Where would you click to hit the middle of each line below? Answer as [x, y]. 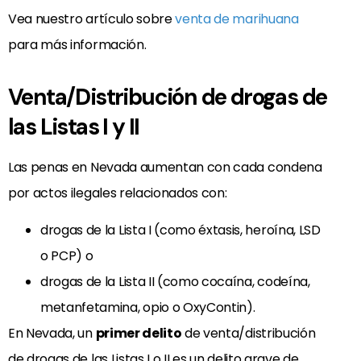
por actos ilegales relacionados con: [118, 193]
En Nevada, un [52, 334]
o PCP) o [67, 256]
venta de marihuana [237, 19]
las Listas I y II [74, 127]
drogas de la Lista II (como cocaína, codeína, [175, 282]
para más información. [77, 44]
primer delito [139, 334]
